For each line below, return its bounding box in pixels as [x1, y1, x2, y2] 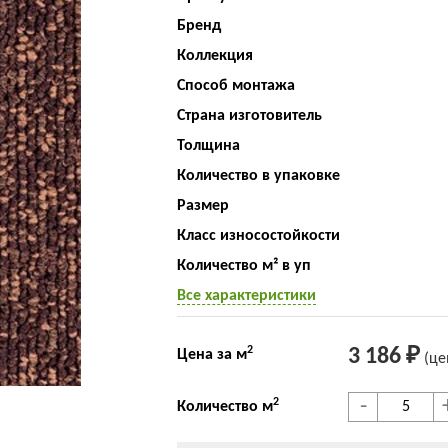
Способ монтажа [176, 78, 295, 94]
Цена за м [176, 346, 247, 363]
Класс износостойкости [176, 228, 340, 244]
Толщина [176, 138, 240, 154]
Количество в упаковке [176, 168, 340, 184]
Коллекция [176, 48, 253, 64]
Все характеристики [176, 288, 316, 304]
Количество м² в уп [176, 258, 311, 274]
